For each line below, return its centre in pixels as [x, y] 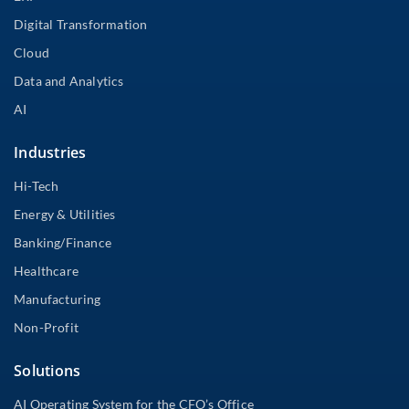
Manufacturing [58, 299]
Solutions [47, 370]
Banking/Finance [63, 242]
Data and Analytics [69, 80]
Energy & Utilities [65, 214]
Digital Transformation [81, 24]
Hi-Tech [37, 185]
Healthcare [46, 270]
